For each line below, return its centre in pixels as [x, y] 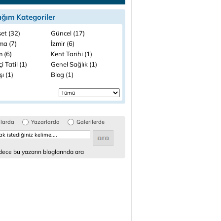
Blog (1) [62, 74]
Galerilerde [91, 122]
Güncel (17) [68, 33]
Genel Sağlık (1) [74, 64]
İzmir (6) [63, 43]
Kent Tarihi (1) [72, 54]
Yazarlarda [45, 122]
